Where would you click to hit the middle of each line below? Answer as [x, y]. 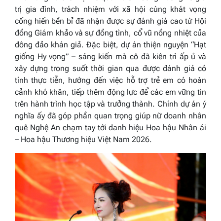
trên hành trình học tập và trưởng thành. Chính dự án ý [110, 104]
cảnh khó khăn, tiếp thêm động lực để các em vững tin [110, 92]
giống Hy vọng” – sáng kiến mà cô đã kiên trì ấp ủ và [110, 57]
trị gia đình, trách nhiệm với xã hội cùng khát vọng [110, 9]
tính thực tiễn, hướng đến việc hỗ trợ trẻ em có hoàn [110, 80]
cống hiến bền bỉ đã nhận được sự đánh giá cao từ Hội [110, 21]
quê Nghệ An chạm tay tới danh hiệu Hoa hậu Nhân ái [110, 128]
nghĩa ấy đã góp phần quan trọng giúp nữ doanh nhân [110, 116]
